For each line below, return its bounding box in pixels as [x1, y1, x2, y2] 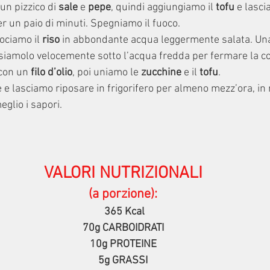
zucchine [141, 66, 181, 80]
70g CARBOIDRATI [82, 222, 164, 235]
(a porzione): [89, 186, 157, 203]
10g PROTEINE [89, 238, 157, 251]
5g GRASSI [98, 254, 148, 268]
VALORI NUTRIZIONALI [43, 163, 202, 184]
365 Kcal [104, 206, 145, 219]
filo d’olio [31, 66, 72, 80]
